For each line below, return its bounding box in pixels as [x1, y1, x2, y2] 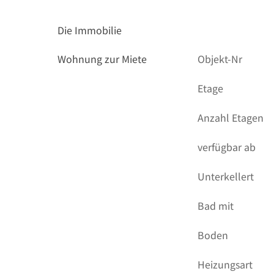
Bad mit [198, 198, 234, 213]
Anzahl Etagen [198, 110, 264, 125]
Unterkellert [198, 169, 254, 183]
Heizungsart [198, 257, 253, 272]
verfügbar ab [198, 139, 256, 154]
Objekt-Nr [198, 51, 243, 66]
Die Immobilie [57, 23, 122, 37]
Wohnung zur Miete [57, 51, 147, 66]
